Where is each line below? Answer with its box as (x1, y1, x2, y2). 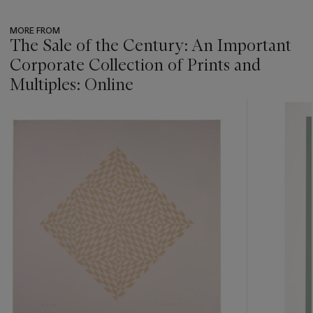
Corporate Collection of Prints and (10, 54, 261, 75)
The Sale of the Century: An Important (10, 35, 291, 56)
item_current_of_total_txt (10, 125, 121, 138)
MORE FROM (10, 25, 60, 36)
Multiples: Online (10, 74, 133, 95)
